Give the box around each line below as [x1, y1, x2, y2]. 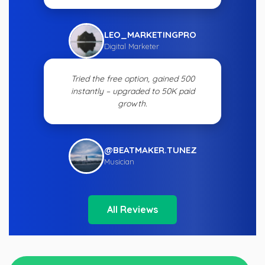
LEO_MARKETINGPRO [104, 28, 196, 40]
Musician [104, 156, 134, 166]
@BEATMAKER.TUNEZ [104, 144, 197, 156]
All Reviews [107, 203, 158, 216]
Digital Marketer [104, 41, 159, 51]
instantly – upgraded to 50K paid [70, 86, 195, 97]
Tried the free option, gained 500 [70, 73, 195, 85]
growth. [118, 98, 147, 109]
